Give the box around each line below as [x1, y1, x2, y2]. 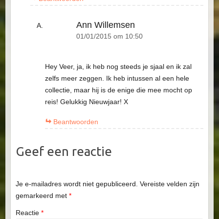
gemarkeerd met [15, 191, 69, 199]
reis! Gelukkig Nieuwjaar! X [44, 98, 128, 106]
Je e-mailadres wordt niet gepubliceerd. [15, 179, 138, 188]
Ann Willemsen [76, 20, 135, 30]
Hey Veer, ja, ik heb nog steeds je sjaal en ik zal [44, 63, 192, 71]
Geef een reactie [15, 144, 112, 159]
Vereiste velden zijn [139, 179, 199, 188]
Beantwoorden [53, 118, 98, 126]
